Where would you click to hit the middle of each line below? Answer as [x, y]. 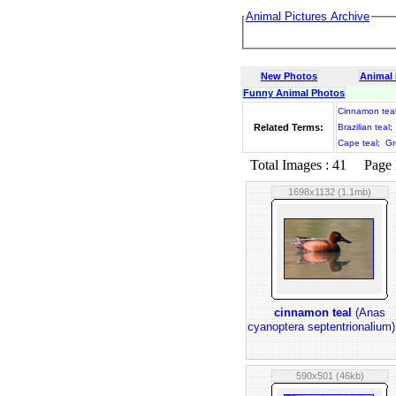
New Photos [289, 76]
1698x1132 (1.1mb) [330, 192]
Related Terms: [288, 127]
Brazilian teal [364, 127]
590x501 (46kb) [330, 376]
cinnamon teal [313, 312]
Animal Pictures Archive [308, 16]
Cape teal [358, 143]
